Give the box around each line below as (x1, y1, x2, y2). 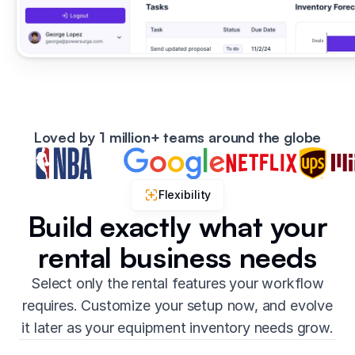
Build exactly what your (27, 208, 328, 245)
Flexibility (158, 188, 212, 202)
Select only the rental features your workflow (31, 275, 324, 292)
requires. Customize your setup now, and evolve (22, 297, 333, 315)
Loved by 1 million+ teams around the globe (33, 128, 322, 147)
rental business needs (38, 239, 317, 276)
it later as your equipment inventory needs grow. (21, 319, 334, 337)
